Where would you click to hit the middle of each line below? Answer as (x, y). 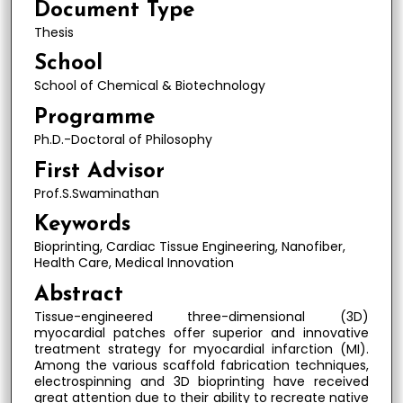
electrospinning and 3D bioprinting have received (201, 381)
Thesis (54, 32)
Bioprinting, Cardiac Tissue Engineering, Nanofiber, (189, 247)
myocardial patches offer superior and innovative (201, 332)
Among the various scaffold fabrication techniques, (201, 365)
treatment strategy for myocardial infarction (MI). (201, 349)
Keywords (82, 225)
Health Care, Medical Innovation (134, 263)
